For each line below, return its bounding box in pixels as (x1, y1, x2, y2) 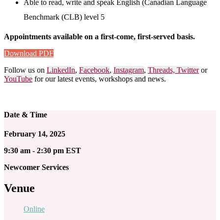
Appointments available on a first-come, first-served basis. (4, 32, 197, 41)
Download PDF (4, 49, 54, 57)
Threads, (148, 65, 177, 74)
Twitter (177, 65, 199, 74)
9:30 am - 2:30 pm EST (4, 146, 81, 155)
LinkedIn (47, 65, 75, 74)
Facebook (79, 65, 110, 74)
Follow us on (4, 65, 47, 74)
